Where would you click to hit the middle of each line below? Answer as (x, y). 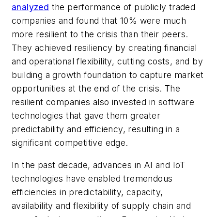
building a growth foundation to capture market (108, 75)
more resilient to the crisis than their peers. (100, 34)
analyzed (31, 7)
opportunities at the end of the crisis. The (96, 89)
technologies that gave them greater (86, 116)
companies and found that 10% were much (99, 21)
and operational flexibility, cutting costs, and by (107, 62)
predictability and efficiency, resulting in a (96, 129)
